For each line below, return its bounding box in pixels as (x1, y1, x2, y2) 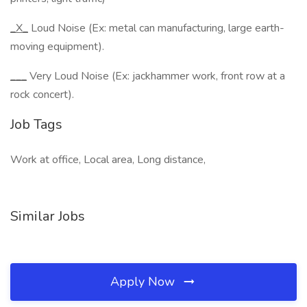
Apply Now (110, 273, 178, 290)
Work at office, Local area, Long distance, (10, 152, 206, 167)
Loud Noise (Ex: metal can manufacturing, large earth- (28, 21, 284, 36)
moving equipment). (10, 39, 104, 54)
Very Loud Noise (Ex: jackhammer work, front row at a (27, 69, 285, 84)
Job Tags (10, 115, 62, 134)
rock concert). (10, 87, 74, 102)
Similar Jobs (10, 207, 85, 225)
